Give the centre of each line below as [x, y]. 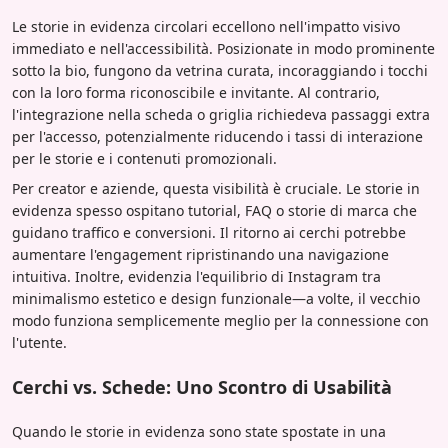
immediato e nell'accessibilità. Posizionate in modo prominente [223, 49]
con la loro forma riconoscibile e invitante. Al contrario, [196, 93]
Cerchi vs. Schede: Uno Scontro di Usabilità [202, 387]
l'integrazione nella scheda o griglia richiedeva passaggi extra [221, 115]
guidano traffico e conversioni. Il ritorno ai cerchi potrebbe [209, 233]
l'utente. [39, 343]
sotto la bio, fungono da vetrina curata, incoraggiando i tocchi [220, 71]
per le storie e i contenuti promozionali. [144, 159]
